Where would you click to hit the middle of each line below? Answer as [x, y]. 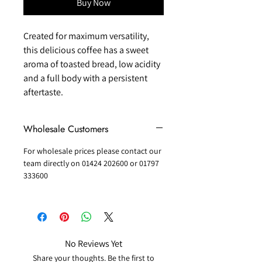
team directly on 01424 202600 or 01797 [91, 163]
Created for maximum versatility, [86, 36]
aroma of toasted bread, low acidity [92, 64]
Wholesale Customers [66, 129]
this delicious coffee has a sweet [86, 50]
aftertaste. [43, 92]
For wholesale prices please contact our [92, 151]
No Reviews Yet [94, 244]
